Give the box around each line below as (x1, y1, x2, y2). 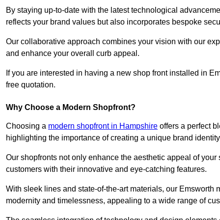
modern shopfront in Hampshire (48, 122, 158, 131)
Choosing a (6, 122, 48, 131)
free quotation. (6, 81, 55, 89)
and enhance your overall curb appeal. (6, 49, 141, 58)
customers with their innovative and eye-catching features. (6, 165, 207, 174)
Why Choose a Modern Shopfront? (6, 103, 136, 112)
